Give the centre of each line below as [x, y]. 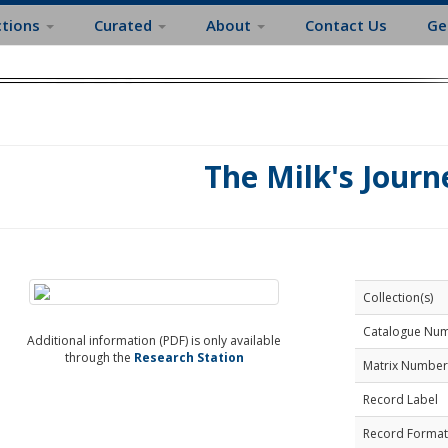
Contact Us [346, 25]
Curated [125, 25]
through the [99, 357]
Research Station [188, 357]
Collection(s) [397, 297]
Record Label [400, 399]
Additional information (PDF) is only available [154, 340]
